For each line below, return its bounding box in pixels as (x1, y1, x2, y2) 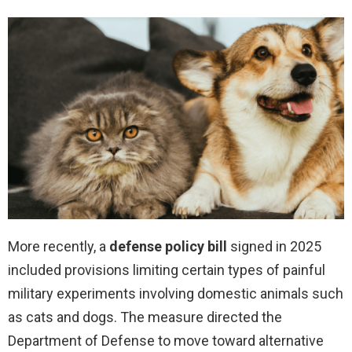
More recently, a (8, 237, 109, 255)
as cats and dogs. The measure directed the (8, 308, 282, 325)
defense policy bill (109, 237, 227, 255)
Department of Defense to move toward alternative (8, 332, 324, 349)
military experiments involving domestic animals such (8, 284, 343, 302)
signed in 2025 (227, 237, 321, 255)
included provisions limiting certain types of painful (8, 261, 325, 278)
